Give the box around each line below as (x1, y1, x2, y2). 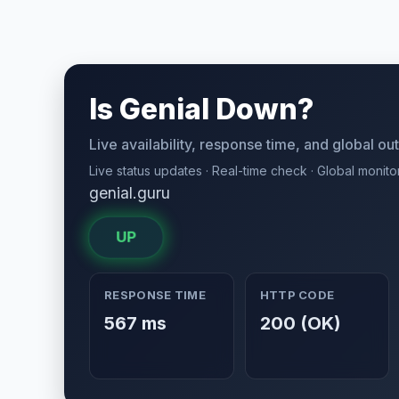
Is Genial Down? (89, 92, 313, 126)
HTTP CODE (259, 288, 335, 302)
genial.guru (89, 183, 170, 202)
